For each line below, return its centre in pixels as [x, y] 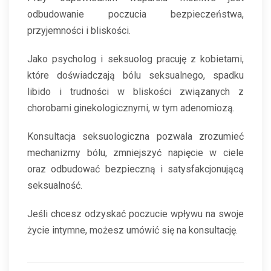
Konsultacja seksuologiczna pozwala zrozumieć [135, 137]
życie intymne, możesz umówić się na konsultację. [132, 230]
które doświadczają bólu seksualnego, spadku [135, 76]
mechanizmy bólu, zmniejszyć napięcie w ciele [135, 153]
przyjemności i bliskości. [79, 31]
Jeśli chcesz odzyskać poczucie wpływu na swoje [135, 214]
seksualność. [55, 186]
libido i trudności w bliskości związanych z [135, 92]
